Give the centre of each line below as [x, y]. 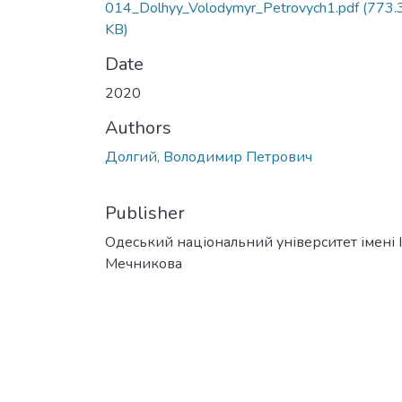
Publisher [145, 213]
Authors [138, 127]
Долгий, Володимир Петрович [209, 157]
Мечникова [144, 263]
